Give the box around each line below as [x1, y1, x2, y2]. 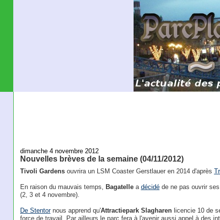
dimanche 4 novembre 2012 [20, 147, 99, 155]
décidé [140, 183, 160, 191]
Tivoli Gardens [20, 167, 65, 175]
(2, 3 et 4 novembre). [20, 191, 80, 199]
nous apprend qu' [50, 207, 101, 215]
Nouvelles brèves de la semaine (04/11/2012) [20, 154, 184, 163]
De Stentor [20, 207, 51, 215]
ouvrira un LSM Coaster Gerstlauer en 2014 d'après [64, 167, 214, 175]
